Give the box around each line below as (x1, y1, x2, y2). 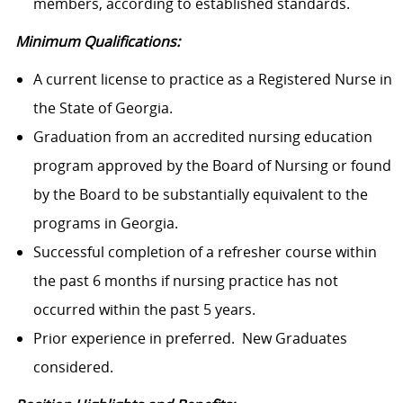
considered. (32, 357, 113, 378)
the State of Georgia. (32, 98, 173, 119)
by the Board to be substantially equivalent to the (32, 184, 368, 205)
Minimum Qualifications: (14, 31, 180, 52)
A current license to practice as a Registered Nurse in (32, 69, 392, 90)
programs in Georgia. (32, 213, 178, 234)
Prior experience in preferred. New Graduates (32, 328, 347, 349)
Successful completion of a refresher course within (32, 242, 377, 263)
